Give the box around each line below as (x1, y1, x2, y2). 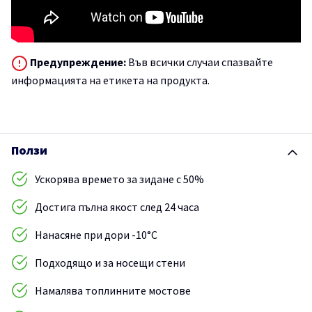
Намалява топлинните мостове (35, 283, 191, 298)
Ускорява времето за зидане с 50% (35, 172, 204, 187)
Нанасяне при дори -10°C (35, 228, 157, 242)
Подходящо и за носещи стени (35, 256, 185, 270)
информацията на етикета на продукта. (11, 73, 210, 88)
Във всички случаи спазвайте (126, 55, 273, 69)
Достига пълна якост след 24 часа (35, 200, 199, 214)
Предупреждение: (30, 55, 126, 69)
